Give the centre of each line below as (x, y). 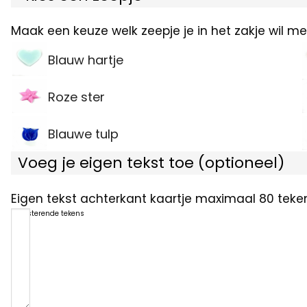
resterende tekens (52, 214)
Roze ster (76, 97)
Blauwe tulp (83, 134)
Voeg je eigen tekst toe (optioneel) (151, 163)
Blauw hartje (85, 60)
